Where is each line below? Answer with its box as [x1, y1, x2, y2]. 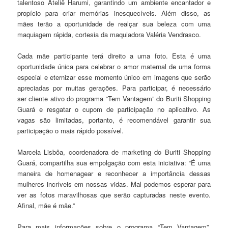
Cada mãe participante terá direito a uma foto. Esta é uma [17, 50, 211, 61]
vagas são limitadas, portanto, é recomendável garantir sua [17, 115, 211, 125]
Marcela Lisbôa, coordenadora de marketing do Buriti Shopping [17, 147, 211, 157]
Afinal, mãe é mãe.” [17, 200, 75, 210]
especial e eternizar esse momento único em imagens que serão [17, 72, 211, 82]
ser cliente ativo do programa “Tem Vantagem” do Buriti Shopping [17, 93, 211, 103]
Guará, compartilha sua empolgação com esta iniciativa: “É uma [17, 157, 211, 167]
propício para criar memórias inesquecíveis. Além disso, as [17, 8, 211, 18]
